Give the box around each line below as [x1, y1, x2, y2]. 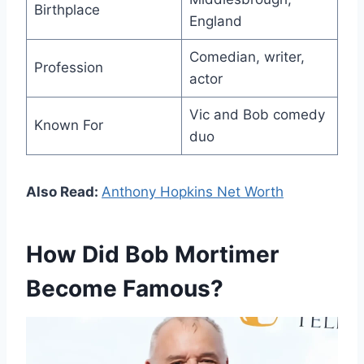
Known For [33, 116, 103, 133]
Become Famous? [26, 274, 223, 302]
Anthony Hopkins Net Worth [102, 183, 284, 200]
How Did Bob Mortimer [26, 240, 279, 268]
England [188, 12, 242, 29]
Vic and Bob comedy [188, 106, 325, 123]
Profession [33, 58, 103, 76]
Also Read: [26, 183, 102, 200]
